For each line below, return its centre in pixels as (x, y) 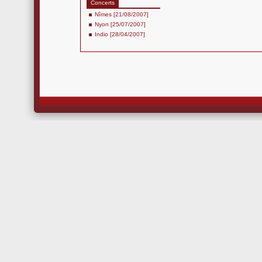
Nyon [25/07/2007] (120, 24)
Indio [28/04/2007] (120, 34)
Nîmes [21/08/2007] (122, 14)
